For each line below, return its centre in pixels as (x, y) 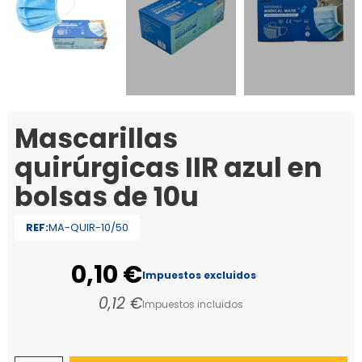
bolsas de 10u (106, 196)
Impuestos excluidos (199, 275)
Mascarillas (96, 138)
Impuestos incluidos (192, 304)
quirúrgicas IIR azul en (168, 167)
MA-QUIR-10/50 (88, 227)
